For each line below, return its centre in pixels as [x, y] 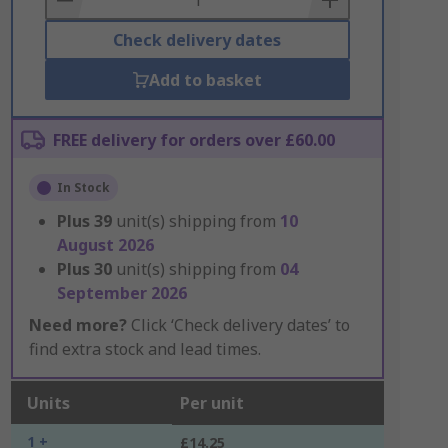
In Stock [83, 187]
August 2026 [105, 245]
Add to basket [205, 80]
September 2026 [121, 293]
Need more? [77, 325]
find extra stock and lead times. [144, 349]
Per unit [211, 403]
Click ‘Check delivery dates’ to [238, 325]
